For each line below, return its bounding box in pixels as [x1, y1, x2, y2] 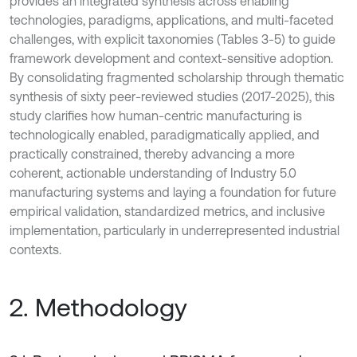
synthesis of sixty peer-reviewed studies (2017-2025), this [10, 88, 335, 104]
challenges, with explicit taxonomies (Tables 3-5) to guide [10, 31, 335, 46]
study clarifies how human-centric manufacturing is [10, 108, 302, 123]
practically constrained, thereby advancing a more [10, 146, 295, 161]
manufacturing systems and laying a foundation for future [10, 184, 336, 199]
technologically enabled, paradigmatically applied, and [10, 127, 320, 142]
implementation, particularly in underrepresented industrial [10, 222, 339, 237]
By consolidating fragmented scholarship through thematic [10, 69, 344, 84]
